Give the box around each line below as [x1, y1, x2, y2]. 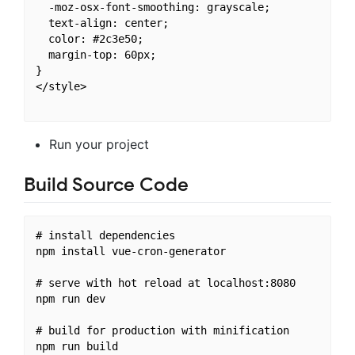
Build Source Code [24, 172, 189, 197]
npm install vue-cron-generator [35, 244, 226, 258]
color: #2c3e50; [35, 32, 143, 46]
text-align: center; [35, 17, 169, 30]
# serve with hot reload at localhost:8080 [35, 276, 296, 289]
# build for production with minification [35, 323, 289, 337]
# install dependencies [35, 228, 175, 242]
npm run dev [35, 292, 105, 305]
